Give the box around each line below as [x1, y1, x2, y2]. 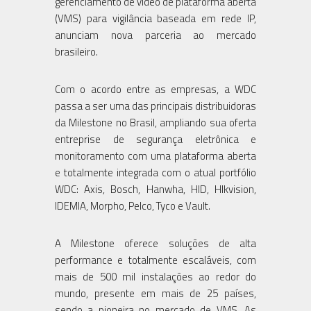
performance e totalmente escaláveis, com [55, 251, 256, 268]
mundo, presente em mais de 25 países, [55, 285, 256, 301]
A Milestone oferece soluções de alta [55, 235, 256, 251]
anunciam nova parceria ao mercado [55, 26, 256, 43]
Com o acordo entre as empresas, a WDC [55, 81, 256, 97]
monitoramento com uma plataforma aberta [55, 147, 256, 164]
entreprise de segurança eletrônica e [55, 131, 256, 147]
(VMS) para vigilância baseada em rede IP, [55, 10, 256, 26]
